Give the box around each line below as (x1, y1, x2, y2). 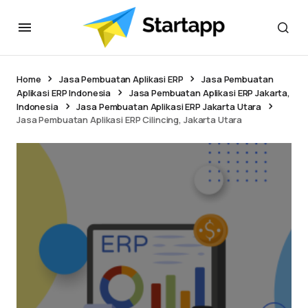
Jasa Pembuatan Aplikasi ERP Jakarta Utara (76, 100, 262, 113)
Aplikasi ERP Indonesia (16, 87, 111, 99)
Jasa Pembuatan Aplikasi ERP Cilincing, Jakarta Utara (16, 113, 243, 126)
